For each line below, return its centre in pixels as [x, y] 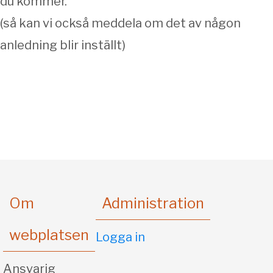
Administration [153, 203]
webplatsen [49, 235]
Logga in [121, 237]
